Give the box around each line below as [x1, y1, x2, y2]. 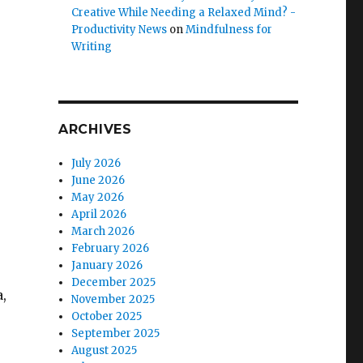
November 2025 [71, 293, 156, 306]
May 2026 [71, 190, 125, 204]
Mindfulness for [186, 23, 273, 36]
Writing [71, 40, 113, 53]
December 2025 [71, 275, 156, 289]
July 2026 [71, 156, 122, 170]
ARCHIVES [58, 122, 132, 137]
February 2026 [71, 241, 150, 255]
